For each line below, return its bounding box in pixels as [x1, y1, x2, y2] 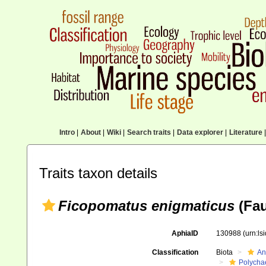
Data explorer [176, 128, 223, 137]
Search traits [126, 128, 171, 137]
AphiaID [171, 229, 198, 237]
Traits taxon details [39, 165, 157, 181]
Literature [229, 128, 262, 137]
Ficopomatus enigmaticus [58, 198, 235, 214]
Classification [151, 248, 198, 256]
